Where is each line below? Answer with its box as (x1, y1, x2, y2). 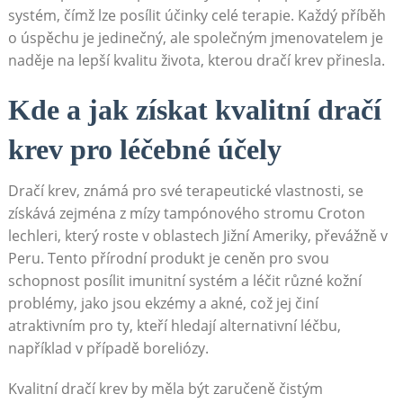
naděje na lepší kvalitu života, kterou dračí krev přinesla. (7, 49, 385, 70)
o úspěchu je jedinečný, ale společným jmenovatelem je (7, 27, 383, 48)
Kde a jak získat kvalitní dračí (7, 93, 381, 126)
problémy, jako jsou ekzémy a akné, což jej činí (7, 292, 318, 313)
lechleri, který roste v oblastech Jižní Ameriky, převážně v (7, 225, 388, 246)
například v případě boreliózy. (7, 337, 209, 358)
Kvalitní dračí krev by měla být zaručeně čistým (7, 378, 323, 399)
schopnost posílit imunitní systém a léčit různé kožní (7, 270, 362, 291)
